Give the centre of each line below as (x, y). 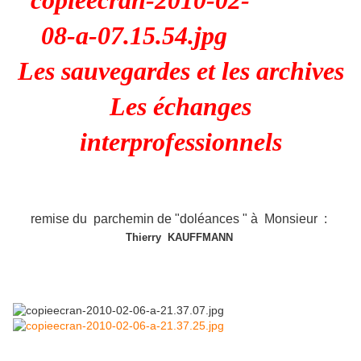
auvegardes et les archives (207, 71)
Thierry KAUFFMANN (179, 238)
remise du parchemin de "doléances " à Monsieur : (180, 219)
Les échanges (180, 107)
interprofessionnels (180, 142)
